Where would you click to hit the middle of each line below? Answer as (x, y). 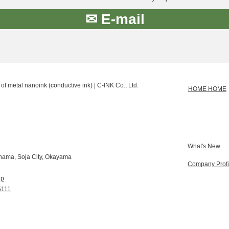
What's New (204, 146)
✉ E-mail (115, 19)
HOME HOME (207, 89)
